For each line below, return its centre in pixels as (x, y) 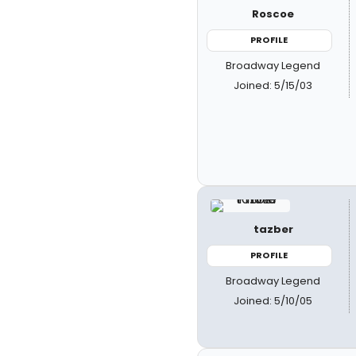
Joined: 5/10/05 (273, 300)
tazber (273, 229)
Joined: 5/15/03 (273, 85)
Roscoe (273, 14)
